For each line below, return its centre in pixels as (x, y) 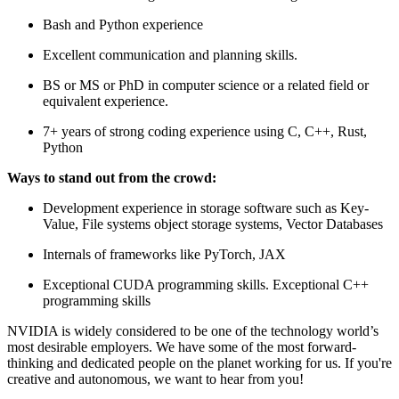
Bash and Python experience (123, 24)
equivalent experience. (106, 101)
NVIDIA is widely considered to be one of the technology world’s (193, 330)
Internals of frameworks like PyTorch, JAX (164, 254)
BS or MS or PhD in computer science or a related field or (206, 85)
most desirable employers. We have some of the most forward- (182, 346)
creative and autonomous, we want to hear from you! (155, 379)
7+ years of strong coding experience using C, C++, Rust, (205, 131)
